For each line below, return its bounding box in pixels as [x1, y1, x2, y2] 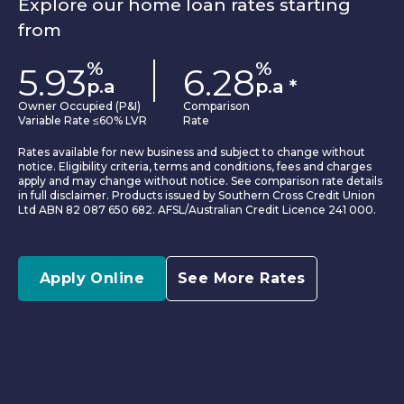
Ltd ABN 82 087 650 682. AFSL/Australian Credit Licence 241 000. [18, 202, 376, 216]
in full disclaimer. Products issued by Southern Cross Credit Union [18, 188, 375, 202]
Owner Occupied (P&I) [18, 98, 141, 113]
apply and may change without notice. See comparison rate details [18, 173, 382, 188]
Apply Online [39, 269, 145, 287]
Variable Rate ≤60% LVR [18, 113, 147, 127]
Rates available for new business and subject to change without [18, 144, 365, 159]
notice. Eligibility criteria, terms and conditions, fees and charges [18, 159, 372, 173]
